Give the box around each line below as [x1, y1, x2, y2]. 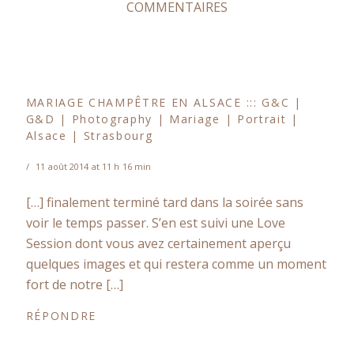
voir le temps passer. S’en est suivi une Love [25, 213, 285, 232]
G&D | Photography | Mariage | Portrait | [25, 111, 299, 126]
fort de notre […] [25, 275, 123, 293]
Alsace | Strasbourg [25, 127, 153, 143]
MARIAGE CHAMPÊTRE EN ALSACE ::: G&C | [25, 94, 302, 110]
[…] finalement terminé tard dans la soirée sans [25, 193, 303, 211]
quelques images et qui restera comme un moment [25, 254, 326, 273]
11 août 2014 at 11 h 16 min [36, 160, 152, 172]
